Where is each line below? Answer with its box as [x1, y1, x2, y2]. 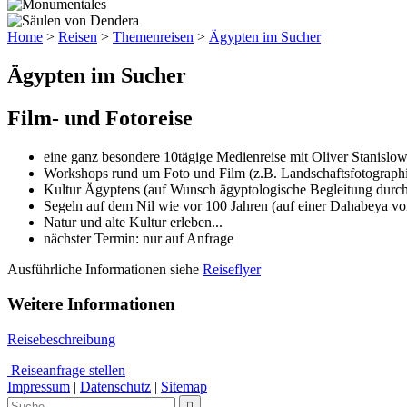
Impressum [7, 379, 70, 395]
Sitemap [161, 379, 207, 395]
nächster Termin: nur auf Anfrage [44, 230, 233, 246]
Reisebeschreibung [7, 332, 115, 348]
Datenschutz [80, 379, 151, 395]
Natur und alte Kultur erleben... [44, 213, 223, 230]
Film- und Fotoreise [7, 105, 193, 130]
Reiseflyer [203, 261, 261, 277]
